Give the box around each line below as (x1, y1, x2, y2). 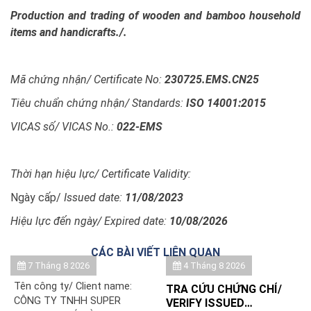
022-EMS (117, 119, 162, 133)
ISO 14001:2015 (186, 96, 266, 110)
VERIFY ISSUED (166, 296, 244, 310)
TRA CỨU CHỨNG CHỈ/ (166, 282, 282, 296)
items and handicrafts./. (10, 25, 127, 39)
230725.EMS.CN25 (162, 72, 259, 86)
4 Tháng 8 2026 (181, 260, 245, 271)
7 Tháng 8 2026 (26, 260, 90, 271)
